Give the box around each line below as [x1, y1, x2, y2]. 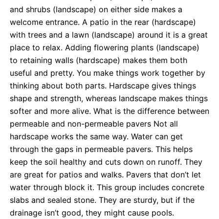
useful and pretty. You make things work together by [10, 68, 205, 78]
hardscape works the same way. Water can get [10, 131, 183, 142]
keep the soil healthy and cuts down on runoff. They [10, 157, 202, 167]
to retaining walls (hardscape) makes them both [10, 55, 187, 66]
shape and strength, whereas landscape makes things [10, 93, 208, 104]
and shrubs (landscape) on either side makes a [10, 4, 182, 15]
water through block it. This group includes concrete [10, 182, 204, 193]
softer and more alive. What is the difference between [10, 106, 209, 116]
